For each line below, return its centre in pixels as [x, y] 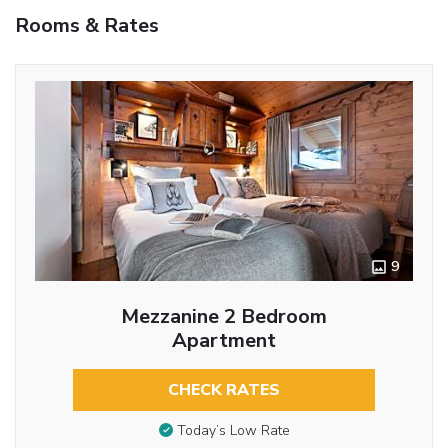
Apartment [224, 340]
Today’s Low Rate [233, 431]
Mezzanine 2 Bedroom [224, 316]
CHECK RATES [224, 389]
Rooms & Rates [87, 25]
